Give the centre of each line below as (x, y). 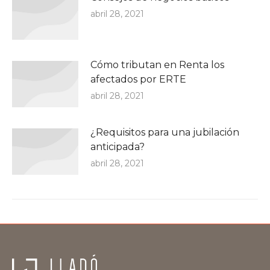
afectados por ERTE (138, 79)
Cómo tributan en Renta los (157, 64)
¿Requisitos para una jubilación (165, 132)
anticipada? (118, 146)
